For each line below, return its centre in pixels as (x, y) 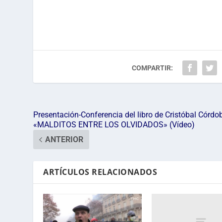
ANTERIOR (64, 140)
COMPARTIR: (153, 68)
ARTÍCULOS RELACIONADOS (100, 172)
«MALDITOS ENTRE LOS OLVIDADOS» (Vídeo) (114, 125)
